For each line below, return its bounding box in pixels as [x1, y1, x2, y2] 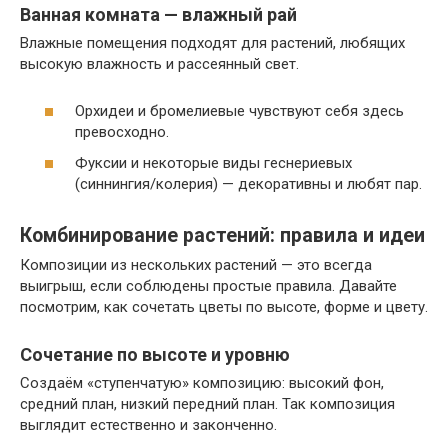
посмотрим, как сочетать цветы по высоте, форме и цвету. [20, 298, 428, 317]
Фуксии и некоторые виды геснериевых [75, 154, 352, 173]
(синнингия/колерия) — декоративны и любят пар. [75, 175, 422, 194]
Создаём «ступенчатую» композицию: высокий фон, [20, 374, 384, 393]
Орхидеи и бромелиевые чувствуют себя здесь [75, 101, 404, 120]
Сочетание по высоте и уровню [20, 344, 290, 366]
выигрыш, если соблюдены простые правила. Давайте [20, 277, 397, 296]
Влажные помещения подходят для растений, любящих [20, 34, 405, 53]
